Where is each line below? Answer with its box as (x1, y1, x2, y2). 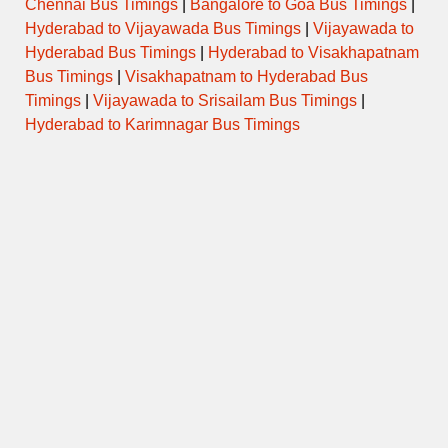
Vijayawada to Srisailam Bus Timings (93, 92, 357, 110)
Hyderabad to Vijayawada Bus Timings (25, 20, 301, 38)
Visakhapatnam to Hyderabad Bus (125, 68, 368, 86)
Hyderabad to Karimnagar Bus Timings (25, 116, 300, 134)
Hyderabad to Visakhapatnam (208, 44, 419, 62)
